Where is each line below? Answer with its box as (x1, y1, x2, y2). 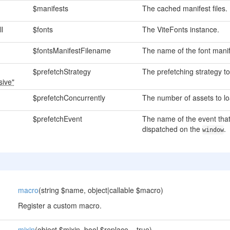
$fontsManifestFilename (32, 45, 111, 55)
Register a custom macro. (17, 200, 102, 210)
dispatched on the (142, 124, 202, 134)
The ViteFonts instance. (142, 24, 219, 34)
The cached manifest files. (142, 3, 227, 13)
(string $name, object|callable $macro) (38, 185, 163, 195)
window (202, 126, 224, 133)
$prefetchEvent (32, 113, 82, 124)
